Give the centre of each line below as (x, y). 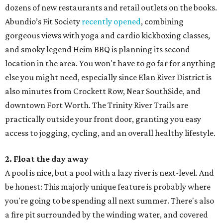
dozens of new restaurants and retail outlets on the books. (111, 8)
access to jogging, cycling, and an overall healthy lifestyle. (110, 133)
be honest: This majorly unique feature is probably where (108, 187)
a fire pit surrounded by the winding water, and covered (107, 215)
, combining (162, 22)
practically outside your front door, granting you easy (103, 119)
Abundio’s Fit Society (43, 22)
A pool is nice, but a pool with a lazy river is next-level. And (110, 173)
